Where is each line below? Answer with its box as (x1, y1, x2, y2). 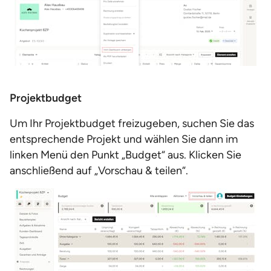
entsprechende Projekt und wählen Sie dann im (10, 132, 238, 146)
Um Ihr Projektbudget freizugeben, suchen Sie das (10, 117, 254, 130)
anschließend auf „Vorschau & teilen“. (10, 164, 188, 177)
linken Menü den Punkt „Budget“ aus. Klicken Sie (10, 148, 241, 162)
